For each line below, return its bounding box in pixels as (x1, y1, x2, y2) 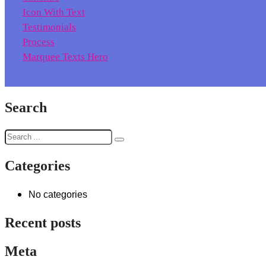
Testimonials (23, 19, 76, 35)
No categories (28, 187, 87, 202)
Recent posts (5, 212, 81, 234)
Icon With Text (23, 4, 85, 20)
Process (23, 34, 55, 50)
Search (5, 97, 47, 119)
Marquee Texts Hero (23, 49, 108, 65)
